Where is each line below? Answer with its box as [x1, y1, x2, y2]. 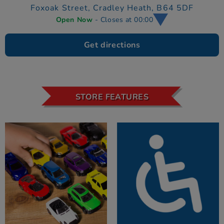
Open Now [55, 15, 95, 25]
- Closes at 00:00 [94, 15, 153, 25]
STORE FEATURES [75, 91, 149, 102]
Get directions [83, 39, 140, 50]
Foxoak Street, [30, 2, 93, 13]
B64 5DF [156, 2, 193, 13]
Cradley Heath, [92, 2, 157, 13]
